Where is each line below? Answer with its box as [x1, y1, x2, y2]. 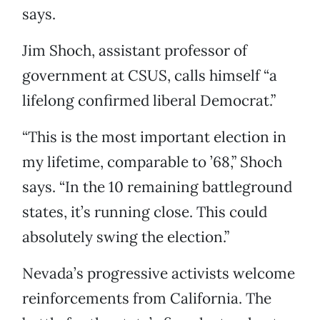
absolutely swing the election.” [22, 227, 229, 247]
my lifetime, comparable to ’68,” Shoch [22, 152, 282, 172]
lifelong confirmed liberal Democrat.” [22, 91, 276, 111]
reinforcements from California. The [22, 289, 271, 309]
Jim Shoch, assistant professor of [22, 41, 247, 61]
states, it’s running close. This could [22, 202, 267, 222]
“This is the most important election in [22, 127, 286, 147]
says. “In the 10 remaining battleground [22, 177, 292, 197]
